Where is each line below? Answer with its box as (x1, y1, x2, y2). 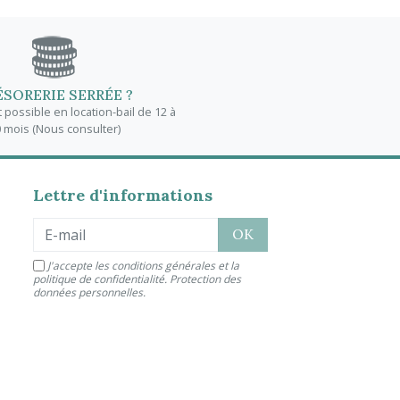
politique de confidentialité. (33, 271, 171, 287)
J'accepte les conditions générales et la (47, 257, 240, 273)
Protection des (170, 271, 242, 287)
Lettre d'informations (33, 184, 213, 205)
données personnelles (33, 284, 144, 300)
